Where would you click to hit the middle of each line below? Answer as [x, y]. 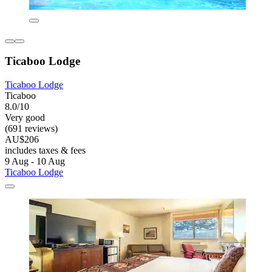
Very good [25, 118]
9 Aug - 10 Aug [35, 161]
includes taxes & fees [45, 151]
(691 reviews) [31, 129]
